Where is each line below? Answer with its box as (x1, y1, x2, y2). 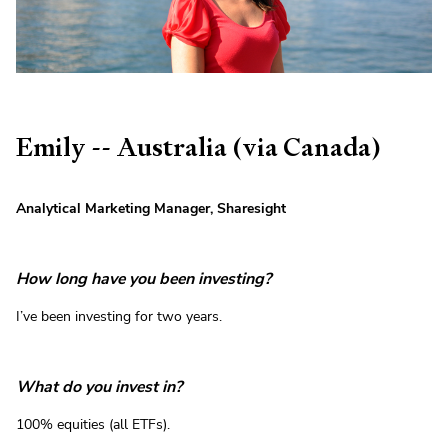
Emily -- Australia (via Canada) (16, 130, 381, 165)
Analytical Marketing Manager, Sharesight (16, 199, 286, 219)
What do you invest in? (16, 376, 182, 399)
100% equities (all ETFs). (16, 415, 170, 435)
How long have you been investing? (16, 268, 271, 291)
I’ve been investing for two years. (16, 307, 222, 327)
